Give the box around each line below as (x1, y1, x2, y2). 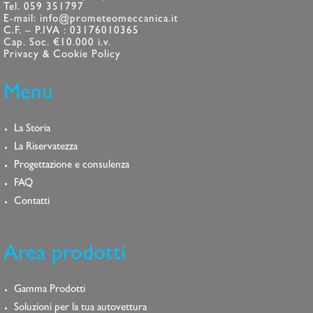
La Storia (14, 124, 51, 135)
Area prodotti (3, 245, 126, 266)
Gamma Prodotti (14, 285, 86, 296)
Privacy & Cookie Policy (3, 50, 122, 61)
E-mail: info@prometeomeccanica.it (3, 15, 179, 25)
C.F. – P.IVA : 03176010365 (3, 27, 140, 37)
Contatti (14, 197, 50, 208)
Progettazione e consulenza (14, 161, 130, 171)
